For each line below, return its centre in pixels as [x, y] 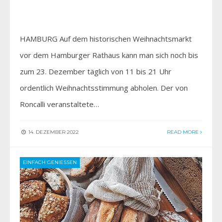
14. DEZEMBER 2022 [53, 132]
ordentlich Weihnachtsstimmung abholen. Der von [104, 88]
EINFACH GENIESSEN [48, 163]
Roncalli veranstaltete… [59, 104]
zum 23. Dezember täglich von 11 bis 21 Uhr [96, 72]
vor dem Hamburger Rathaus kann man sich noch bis [109, 55]
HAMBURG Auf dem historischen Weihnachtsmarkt [106, 39]
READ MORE [184, 132]
